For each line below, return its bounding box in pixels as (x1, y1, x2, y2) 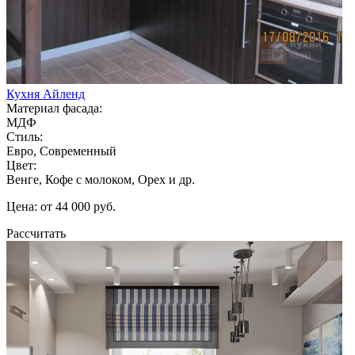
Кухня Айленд (6, 86, 85, 101)
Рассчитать (6, 226, 66, 240)
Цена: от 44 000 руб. (6, 199, 116, 213)
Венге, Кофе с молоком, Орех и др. (6, 172, 195, 186)
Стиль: (6, 129, 43, 143)
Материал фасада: (6, 101, 102, 115)
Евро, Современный (6, 143, 116, 158)
